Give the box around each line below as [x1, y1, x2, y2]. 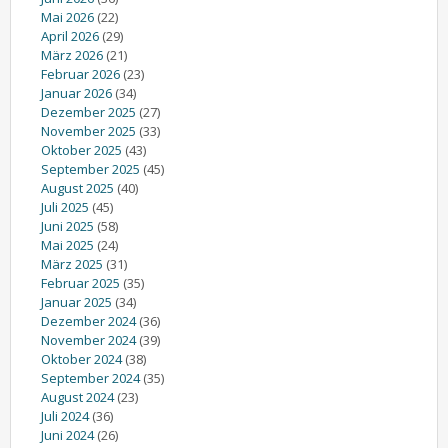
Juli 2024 [41, 406, 89, 425]
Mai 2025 [41, 235, 94, 254]
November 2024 [41, 330, 136, 349]
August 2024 [41, 387, 114, 406]
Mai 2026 [41, 7, 94, 26]
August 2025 [41, 178, 114, 197]
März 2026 [41, 45, 103, 64]
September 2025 [41, 159, 140, 178]
